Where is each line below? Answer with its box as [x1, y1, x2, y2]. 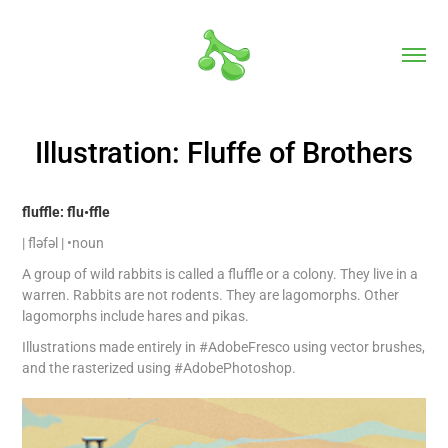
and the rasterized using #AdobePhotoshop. [22, 358, 297, 377]
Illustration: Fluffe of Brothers [35, 132, 413, 171]
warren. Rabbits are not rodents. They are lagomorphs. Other [22, 285, 400, 304]
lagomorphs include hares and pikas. [22, 306, 250, 325]
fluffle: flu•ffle [22, 202, 114, 221]
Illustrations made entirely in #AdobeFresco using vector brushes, [22, 337, 426, 356]
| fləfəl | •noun [22, 233, 105, 252]
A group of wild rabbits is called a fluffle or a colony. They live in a [22, 264, 419, 283]
